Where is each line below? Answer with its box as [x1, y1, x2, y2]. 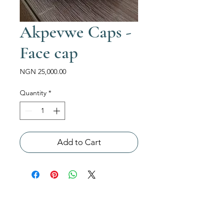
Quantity [20, 88, 46, 97]
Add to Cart [57, 137, 101, 147]
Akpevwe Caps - [20, 22, 131, 42]
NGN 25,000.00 [20, 67, 66, 76]
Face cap [20, 42, 78, 63]
